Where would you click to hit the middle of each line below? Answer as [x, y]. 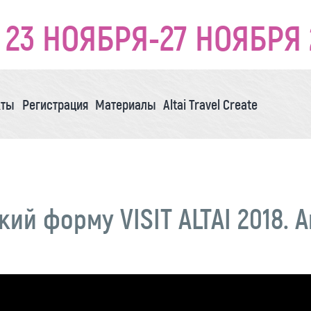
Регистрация [55, 104]
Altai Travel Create [211, 104]
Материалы [126, 104]
